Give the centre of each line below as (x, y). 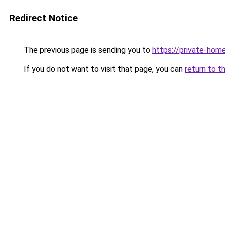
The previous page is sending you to (87, 50)
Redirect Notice (43, 18)
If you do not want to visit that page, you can (103, 69)
